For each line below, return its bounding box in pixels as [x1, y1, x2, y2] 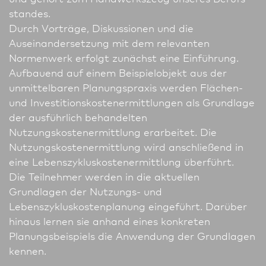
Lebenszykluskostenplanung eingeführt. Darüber [9, 199, 247, 213]
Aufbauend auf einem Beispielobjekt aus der [9, 65, 227, 80]
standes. [9, 6, 50, 20]
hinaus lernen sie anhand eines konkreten [9, 214, 210, 228]
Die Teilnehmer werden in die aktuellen [9, 169, 199, 183]
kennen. [9, 243, 46, 258]
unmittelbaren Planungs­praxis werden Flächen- [9, 80, 243, 94]
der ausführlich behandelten [9, 110, 147, 124]
